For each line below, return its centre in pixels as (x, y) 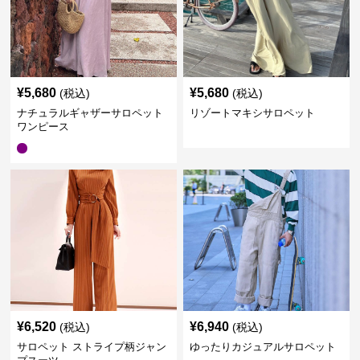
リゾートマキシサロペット (252, 113)
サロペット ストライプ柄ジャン (92, 347)
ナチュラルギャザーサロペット (90, 113)
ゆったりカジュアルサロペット (262, 347)
